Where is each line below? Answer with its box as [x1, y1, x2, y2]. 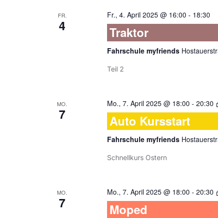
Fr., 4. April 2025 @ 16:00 [107, 10, 186, 19]
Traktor [109, 24, 148, 40]
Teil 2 [107, 65, 124, 73]
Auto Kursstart [109, 112, 190, 129]
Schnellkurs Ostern [107, 153, 167, 162]
